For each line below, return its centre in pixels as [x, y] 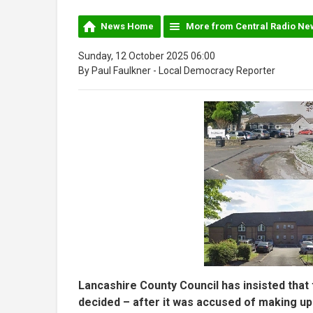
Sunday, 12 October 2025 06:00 [147, 56]
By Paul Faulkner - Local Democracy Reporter [177, 70]
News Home [127, 26]
